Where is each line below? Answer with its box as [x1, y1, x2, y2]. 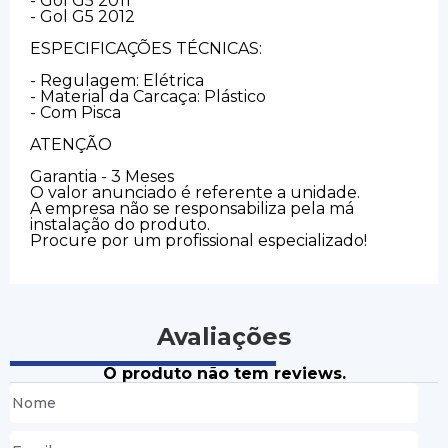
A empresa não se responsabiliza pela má [30, 198, 354, 218]
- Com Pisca [30, 102, 121, 122]
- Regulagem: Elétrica [30, 70, 204, 90]
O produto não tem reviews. [102, 363, 346, 383]
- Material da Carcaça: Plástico [30, 86, 266, 106]
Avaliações [157, 321, 291, 351]
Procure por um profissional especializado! [30, 230, 367, 250]
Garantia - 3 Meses [30, 166, 174, 186]
